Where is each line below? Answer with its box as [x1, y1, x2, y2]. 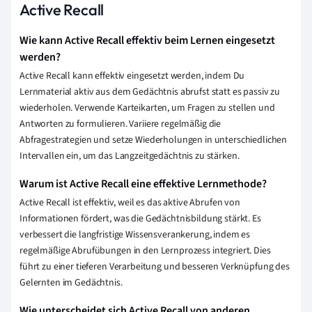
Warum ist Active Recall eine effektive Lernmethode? [19, 176, 267, 192]
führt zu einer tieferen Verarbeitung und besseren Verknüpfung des [19, 260, 290, 274]
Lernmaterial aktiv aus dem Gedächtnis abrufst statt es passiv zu [19, 85, 281, 100]
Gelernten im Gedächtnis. [19, 276, 123, 290]
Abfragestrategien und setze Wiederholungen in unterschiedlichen [19, 133, 288, 148]
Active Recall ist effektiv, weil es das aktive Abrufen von [19, 196, 240, 210]
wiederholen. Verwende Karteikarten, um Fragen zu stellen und [19, 101, 275, 116]
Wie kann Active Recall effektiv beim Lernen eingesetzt [19, 33, 275, 49]
